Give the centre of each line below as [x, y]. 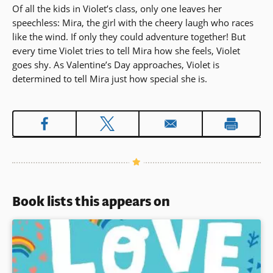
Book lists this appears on [91, 202]
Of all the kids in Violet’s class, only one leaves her [117, 9]
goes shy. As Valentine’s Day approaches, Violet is [116, 65]
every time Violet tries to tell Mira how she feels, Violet [126, 51]
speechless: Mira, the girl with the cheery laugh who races [133, 23]
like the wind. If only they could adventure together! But [129, 37]
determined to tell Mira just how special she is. [110, 79]
